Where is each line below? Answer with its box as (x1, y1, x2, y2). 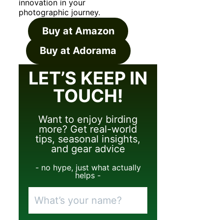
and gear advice (51, 143, 125, 155)
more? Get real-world (39, 123, 137, 136)
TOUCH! (53, 85, 123, 107)
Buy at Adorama (40, 45, 117, 57)
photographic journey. (19, 7, 100, 18)
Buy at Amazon (42, 25, 114, 37)
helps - (75, 170, 101, 181)
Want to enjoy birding (38, 113, 138, 126)
